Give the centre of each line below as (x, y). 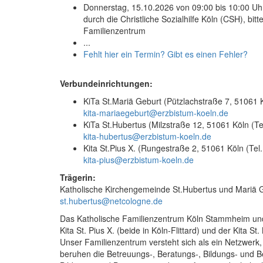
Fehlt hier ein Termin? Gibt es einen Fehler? (166, 54)
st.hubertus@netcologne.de (111, 200)
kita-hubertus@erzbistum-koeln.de (147, 136)
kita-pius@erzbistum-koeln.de (139, 159)
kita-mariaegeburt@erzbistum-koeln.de (156, 112)
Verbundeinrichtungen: (106, 83)
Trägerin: (78, 177)
